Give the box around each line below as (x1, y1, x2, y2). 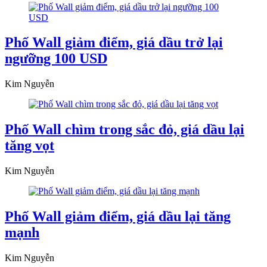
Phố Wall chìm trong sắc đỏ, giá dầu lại (5, 122, 244, 138)
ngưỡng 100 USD (5, 51, 107, 67)
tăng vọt (5, 138, 54, 154)
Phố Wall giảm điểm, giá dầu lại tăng (5, 209, 231, 225)
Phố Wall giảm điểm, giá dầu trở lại (5, 35, 223, 51)
